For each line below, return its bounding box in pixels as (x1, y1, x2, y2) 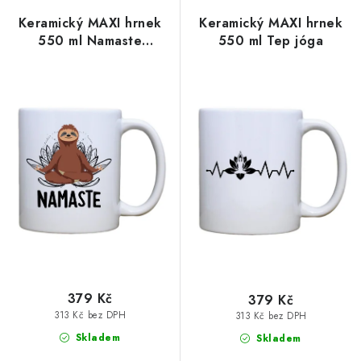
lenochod (60, 49, 120, 68)
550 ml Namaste (38, 31, 142, 50)
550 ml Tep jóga (218, 31, 324, 50)
